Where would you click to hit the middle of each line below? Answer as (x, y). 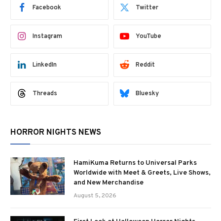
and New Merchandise (109, 183)
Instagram (47, 36)
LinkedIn (45, 65)
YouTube (148, 36)
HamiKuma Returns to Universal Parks (135, 163)
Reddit (145, 65)
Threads (45, 93)
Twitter (147, 8)
